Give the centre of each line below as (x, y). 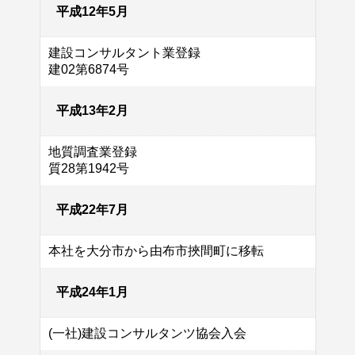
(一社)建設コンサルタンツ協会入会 (147, 334)
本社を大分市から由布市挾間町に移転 (156, 251)
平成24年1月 (92, 292)
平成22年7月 (92, 210)
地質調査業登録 (92, 152)
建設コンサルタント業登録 (124, 53)
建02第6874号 (88, 70)
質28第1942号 (88, 169)
